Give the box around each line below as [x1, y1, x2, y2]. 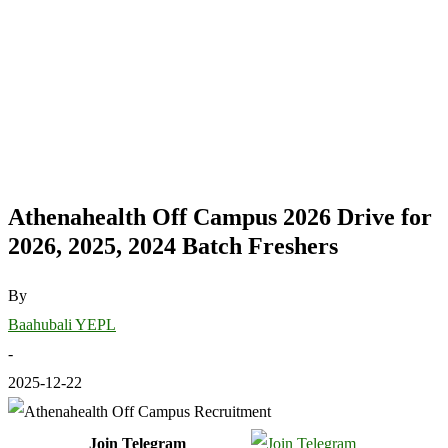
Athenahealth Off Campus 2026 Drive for [8, 203, 432, 230]
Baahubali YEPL [8, 315, 116, 333]
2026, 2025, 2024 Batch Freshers [8, 232, 338, 259]
